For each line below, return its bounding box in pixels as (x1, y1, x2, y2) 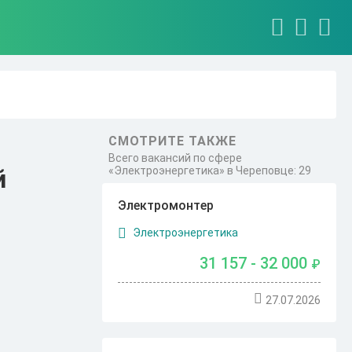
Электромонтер (118, 198, 214, 213)
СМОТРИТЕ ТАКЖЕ (108, 134, 237, 148)
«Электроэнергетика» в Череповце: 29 (108, 164, 312, 177)
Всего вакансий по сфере (108, 152, 243, 164)
